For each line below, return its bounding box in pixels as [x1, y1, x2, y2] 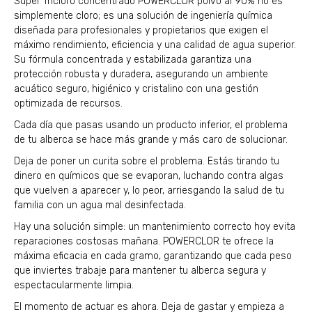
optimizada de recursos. [14, 97, 123, 110]
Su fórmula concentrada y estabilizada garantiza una [14, 54, 251, 66]
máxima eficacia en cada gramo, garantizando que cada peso [14, 250, 292, 263]
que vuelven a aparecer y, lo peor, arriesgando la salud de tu [14, 185, 284, 197]
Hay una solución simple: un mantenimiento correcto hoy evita [14, 221, 295, 233]
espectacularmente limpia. [14, 279, 134, 292]
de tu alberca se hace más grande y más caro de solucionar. [14, 134, 288, 146]
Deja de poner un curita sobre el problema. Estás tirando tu [14, 155, 279, 168]
